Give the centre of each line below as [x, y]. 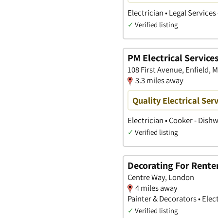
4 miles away [156, 188]
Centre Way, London [161, 177]
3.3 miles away [159, 80]
